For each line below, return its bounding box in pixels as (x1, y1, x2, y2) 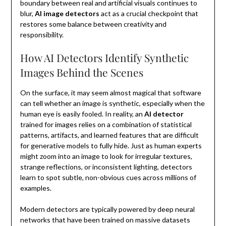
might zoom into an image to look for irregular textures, (20, 152, 192, 161)
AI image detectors (34, 9, 99, 18)
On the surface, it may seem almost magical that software (20, 88, 201, 97)
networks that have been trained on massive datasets (20, 215, 190, 224)
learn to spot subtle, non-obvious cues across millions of (20, 173, 196, 182)
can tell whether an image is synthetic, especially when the (20, 99, 205, 108)
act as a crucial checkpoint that (99, 9, 198, 18)
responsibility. (20, 30, 64, 39)
